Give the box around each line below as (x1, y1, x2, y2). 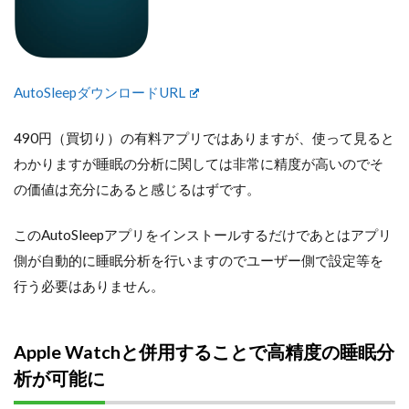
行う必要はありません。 (14, 277, 164, 294)
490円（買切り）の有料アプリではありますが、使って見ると (14, 129, 394, 146)
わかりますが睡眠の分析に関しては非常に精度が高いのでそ (14, 154, 383, 172)
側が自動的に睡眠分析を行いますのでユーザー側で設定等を (14, 251, 383, 268)
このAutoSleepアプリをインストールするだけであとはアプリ (14, 225, 392, 243)
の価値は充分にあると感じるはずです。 (14, 180, 260, 197)
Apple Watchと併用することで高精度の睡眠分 (14, 340, 394, 362)
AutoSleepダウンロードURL (14, 83, 185, 100)
